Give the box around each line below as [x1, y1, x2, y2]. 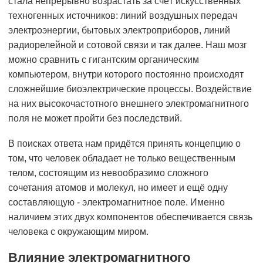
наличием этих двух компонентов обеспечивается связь [8, 212, 252, 222]
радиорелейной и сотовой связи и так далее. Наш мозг [8, 40, 247, 50]
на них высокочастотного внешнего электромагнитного [8, 99, 249, 109]
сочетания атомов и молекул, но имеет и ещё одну [8, 183, 228, 193]
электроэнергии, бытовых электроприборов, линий [8, 25, 230, 36]
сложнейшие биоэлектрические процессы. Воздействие [8, 84, 252, 95]
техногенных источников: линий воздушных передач [8, 11, 237, 21]
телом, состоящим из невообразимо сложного [8, 168, 208, 178]
